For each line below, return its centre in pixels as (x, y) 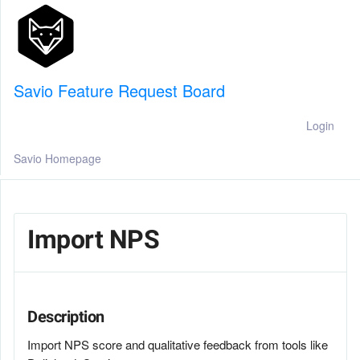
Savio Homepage (57, 158)
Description (66, 317)
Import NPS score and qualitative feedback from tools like (178, 344)
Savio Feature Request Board (119, 90)
